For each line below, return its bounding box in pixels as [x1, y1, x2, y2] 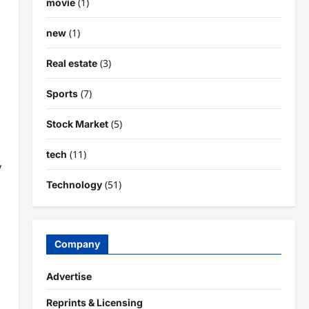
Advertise [46, 270, 92, 282]
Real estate [46, 57, 97, 69]
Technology [46, 178, 102, 190]
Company [54, 237, 100, 250]
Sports [46, 87, 78, 99]
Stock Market [46, 117, 108, 130]
